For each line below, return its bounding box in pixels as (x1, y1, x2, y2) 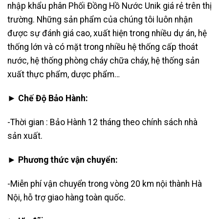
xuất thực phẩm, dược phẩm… (7, 69, 120, 80)
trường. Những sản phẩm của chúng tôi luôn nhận (7, 15, 193, 25)
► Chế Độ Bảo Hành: (7, 93, 88, 104)
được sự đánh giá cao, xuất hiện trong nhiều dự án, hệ (7, 28, 207, 39)
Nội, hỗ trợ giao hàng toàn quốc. (7, 192, 126, 202)
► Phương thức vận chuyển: (7, 154, 118, 165)
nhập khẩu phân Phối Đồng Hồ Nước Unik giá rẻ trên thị (7, 1, 212, 11)
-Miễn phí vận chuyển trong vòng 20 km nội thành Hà (7, 178, 202, 189)
